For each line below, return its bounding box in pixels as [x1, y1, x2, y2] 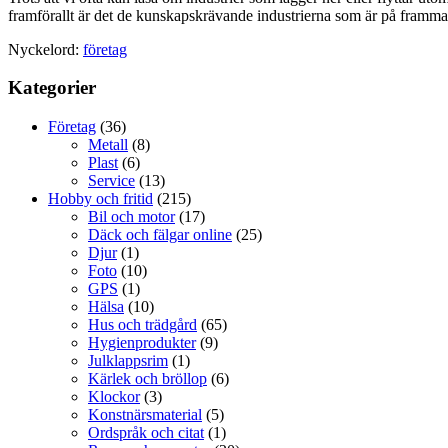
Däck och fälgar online [88, 226, 232, 243]
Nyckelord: [8, 40, 83, 58]
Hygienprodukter [88, 334, 196, 351]
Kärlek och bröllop [88, 370, 207, 387]
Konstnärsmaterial [88, 406, 202, 423]
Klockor [88, 388, 140, 405]
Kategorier [8, 77, 96, 99]
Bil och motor [88, 208, 175, 225]
